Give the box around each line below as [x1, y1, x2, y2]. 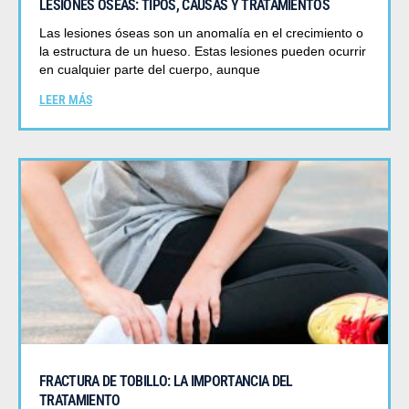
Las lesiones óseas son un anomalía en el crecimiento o [39, 26, 363, 41]
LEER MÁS [39, 92, 92, 108]
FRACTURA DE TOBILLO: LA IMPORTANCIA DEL [39, 372, 293, 391]
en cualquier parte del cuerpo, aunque [39, 62, 260, 78]
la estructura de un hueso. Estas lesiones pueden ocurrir [39, 44, 366, 59]
